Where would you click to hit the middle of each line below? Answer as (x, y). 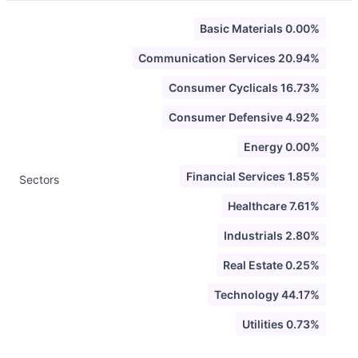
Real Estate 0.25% (271, 265)
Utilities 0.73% (281, 324)
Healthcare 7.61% (274, 206)
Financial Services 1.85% (253, 176)
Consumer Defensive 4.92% (244, 117)
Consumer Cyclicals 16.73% (244, 88)
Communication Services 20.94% (229, 58)
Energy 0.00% (282, 147)
